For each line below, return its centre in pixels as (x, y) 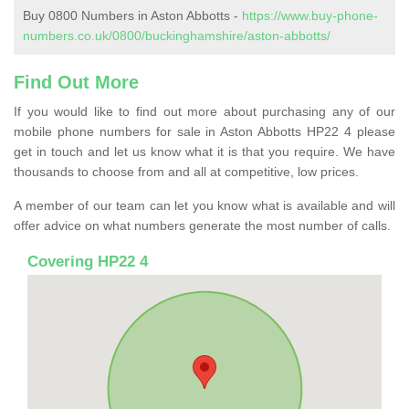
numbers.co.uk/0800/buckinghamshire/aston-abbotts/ (177, 35)
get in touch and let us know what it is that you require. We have (204, 151)
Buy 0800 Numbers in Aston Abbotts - (132, 15)
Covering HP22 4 (88, 261)
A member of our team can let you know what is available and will (204, 205)
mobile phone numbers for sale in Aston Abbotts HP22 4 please (204, 131)
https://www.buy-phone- (310, 15)
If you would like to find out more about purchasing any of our (204, 111)
